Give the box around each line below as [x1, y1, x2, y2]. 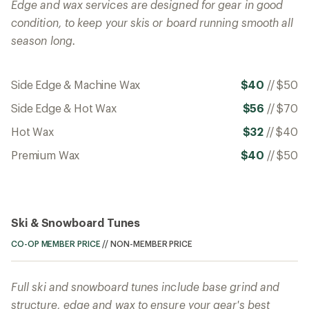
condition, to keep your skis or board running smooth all [11, 15, 294, 29]
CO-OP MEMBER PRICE [11, 238, 101, 248]
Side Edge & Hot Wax [11, 101, 117, 114]
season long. [11, 33, 76, 47]
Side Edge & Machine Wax [11, 77, 141, 91]
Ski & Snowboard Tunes [11, 215, 141, 229]
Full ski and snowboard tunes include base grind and [11, 279, 280, 293]
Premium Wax [11, 148, 80, 161]
